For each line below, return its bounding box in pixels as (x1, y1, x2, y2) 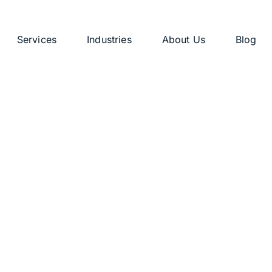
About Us (161, 33, 205, 46)
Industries (87, 33, 132, 46)
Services (16, 33, 57, 46)
